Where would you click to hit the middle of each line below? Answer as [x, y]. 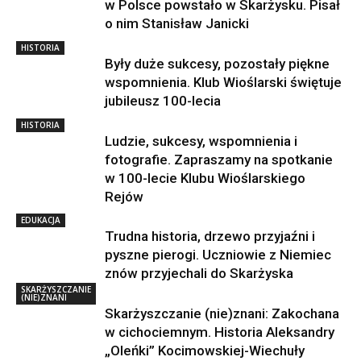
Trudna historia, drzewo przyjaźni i [210, 236]
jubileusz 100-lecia [163, 100]
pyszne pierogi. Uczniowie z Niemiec [218, 254]
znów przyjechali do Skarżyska [199, 273]
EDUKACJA [41, 220]
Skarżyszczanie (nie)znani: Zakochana [222, 313]
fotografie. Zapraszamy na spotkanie [219, 159]
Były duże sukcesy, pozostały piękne [217, 63]
